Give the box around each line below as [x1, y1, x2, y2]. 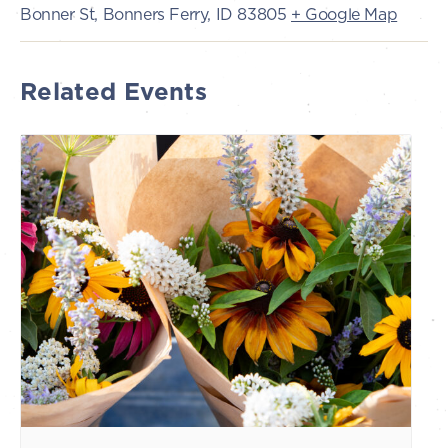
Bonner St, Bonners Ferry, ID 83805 [20, 4, 287, 25]
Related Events [20, 76, 208, 108]
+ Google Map [291, 4, 398, 25]
